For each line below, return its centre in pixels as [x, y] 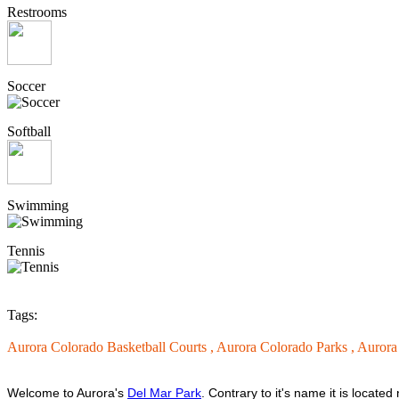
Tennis [26, 251]
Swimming [38, 206]
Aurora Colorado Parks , [287, 347]
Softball [29, 132]
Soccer [26, 86]
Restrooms [37, 12]
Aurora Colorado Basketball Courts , [112, 347]
